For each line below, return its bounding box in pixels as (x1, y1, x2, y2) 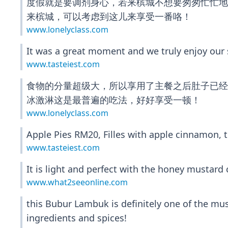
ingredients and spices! (26, 212, 127, 224)
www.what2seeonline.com (26, 177, 128, 188)
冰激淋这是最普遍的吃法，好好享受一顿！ (26, 94, 201, 106)
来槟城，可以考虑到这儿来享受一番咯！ (26, 10, 191, 22)
